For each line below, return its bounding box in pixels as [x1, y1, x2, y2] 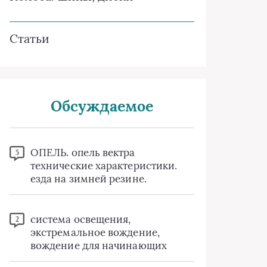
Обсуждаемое [50, 97, 154, 116]
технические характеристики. [30, 159, 178, 172]
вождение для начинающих [30, 239, 167, 252]
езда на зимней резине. [30, 172, 147, 185]
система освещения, [30, 213, 131, 226]
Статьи [10, 31, 50, 46]
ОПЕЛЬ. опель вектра [30, 146, 135, 159]
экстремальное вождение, [30, 226, 160, 239]
